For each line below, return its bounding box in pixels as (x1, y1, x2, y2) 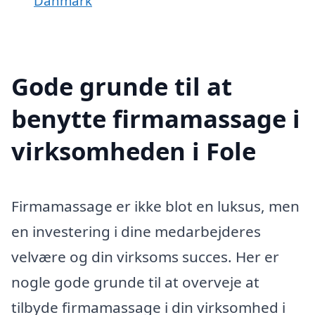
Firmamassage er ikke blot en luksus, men (11, 195, 300, 216)
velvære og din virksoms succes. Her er (11, 246, 279, 266)
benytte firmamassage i (11, 101, 300, 135)
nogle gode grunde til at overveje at (11, 271, 259, 292)
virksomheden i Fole (11, 134, 256, 167)
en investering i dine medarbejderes (11, 221, 261, 241)
